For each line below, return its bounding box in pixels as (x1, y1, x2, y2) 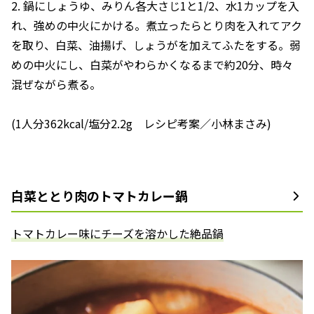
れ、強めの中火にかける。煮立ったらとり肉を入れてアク (11, 17, 302, 34)
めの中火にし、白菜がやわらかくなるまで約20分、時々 (11, 56, 293, 73)
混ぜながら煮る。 (11, 76, 101, 93)
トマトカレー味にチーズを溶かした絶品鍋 (11, 225, 224, 242)
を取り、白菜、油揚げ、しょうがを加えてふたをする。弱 (11, 36, 301, 53)
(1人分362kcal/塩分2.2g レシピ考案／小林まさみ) (11, 115, 271, 132)
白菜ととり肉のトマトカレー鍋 (11, 186, 188, 205)
